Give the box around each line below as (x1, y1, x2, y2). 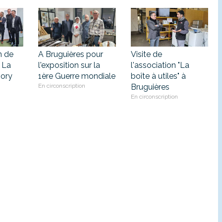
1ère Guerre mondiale (38, 71, 115, 81)
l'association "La (130, 60, 189, 70)
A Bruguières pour (38, 50, 103, 59)
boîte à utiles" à (130, 71, 186, 81)
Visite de (130, 50, 162, 59)
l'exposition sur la (38, 60, 100, 70)
